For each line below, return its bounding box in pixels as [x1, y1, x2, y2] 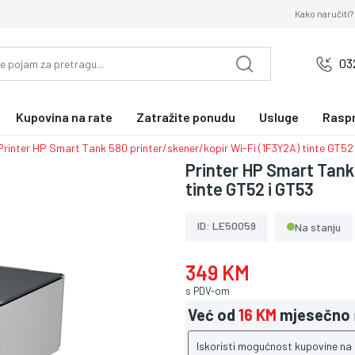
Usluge [259, 109, 299, 124]
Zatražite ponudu [136, 109, 235, 124]
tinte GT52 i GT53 [185, 177, 314, 199]
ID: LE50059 [197, 218, 256, 232]
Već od [188, 305, 235, 325]
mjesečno [280, 305, 350, 325]
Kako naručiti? [294, 8, 353, 19]
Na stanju [295, 219, 341, 234]
